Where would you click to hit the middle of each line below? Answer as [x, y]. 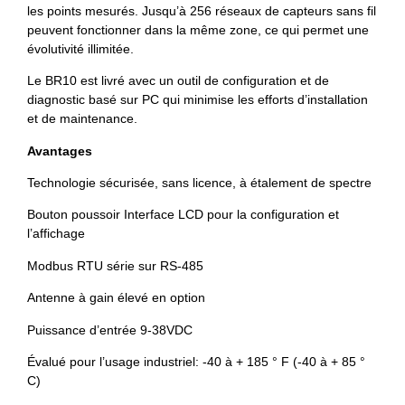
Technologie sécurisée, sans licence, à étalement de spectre [199, 183]
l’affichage [56, 234]
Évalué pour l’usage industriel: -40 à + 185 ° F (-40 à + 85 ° [196, 362]
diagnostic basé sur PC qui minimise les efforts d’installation [198, 100]
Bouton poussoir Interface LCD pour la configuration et [183, 215]
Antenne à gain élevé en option [116, 298]
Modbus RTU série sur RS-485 [115, 265]
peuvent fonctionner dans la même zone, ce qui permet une [198, 29]
